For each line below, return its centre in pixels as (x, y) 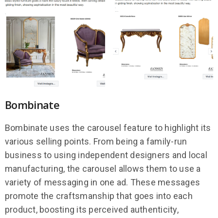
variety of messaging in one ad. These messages (103, 182)
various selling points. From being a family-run (96, 141)
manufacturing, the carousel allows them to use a (103, 168)
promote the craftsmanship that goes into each (99, 196)
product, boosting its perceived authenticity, (92, 209)
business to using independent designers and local (106, 155)
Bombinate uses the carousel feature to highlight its (108, 127)
